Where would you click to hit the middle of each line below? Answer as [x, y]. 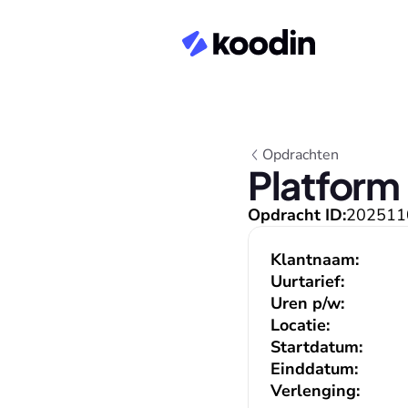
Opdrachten [301, 155]
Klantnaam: [315, 260]
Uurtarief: [307, 281]
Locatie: [300, 325]
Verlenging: [315, 391]
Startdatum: [316, 347]
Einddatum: [314, 369]
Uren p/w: [307, 303]
